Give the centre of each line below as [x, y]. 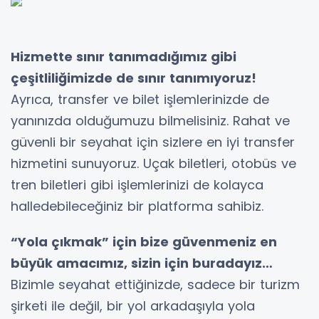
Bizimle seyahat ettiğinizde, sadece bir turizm [155, 284]
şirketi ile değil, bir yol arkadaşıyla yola [133, 305]
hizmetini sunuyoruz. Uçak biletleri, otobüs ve [153, 163]
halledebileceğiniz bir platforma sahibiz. [137, 206]
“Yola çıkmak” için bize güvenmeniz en [144, 241]
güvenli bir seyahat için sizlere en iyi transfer [153, 142]
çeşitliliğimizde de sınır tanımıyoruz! [137, 78]
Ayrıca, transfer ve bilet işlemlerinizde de [140, 99]
